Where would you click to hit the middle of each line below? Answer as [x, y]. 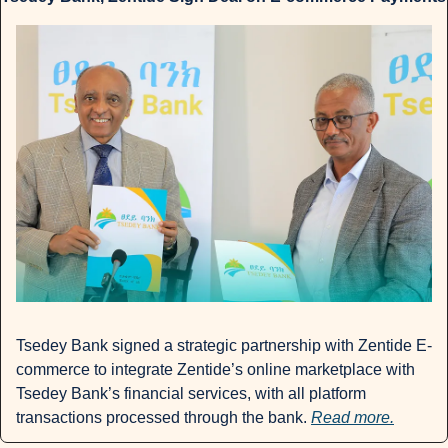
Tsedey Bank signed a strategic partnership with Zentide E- [224, 345]
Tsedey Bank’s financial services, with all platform [191, 393]
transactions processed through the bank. [163, 417]
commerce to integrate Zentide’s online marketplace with [215, 369]
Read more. [352, 417]
